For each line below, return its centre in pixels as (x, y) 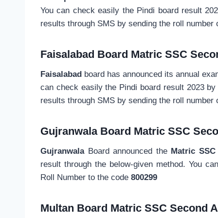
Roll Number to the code (86, 178)
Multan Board (75, 208)
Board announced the (129, 151)
